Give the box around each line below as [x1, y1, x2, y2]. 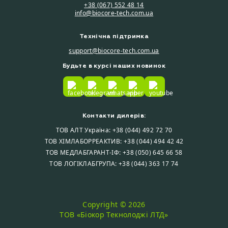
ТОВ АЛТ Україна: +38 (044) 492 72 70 [55, 126, 173, 134]
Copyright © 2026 [82, 199, 146, 209]
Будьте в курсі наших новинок [63, 62, 165, 70]
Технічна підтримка [79, 33, 149, 40]
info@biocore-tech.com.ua [74, 9, 154, 17]
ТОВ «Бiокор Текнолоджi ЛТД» [60, 210, 168, 219]
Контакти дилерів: [82, 112, 146, 120]
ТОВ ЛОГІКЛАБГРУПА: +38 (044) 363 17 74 [49, 159, 179, 168]
